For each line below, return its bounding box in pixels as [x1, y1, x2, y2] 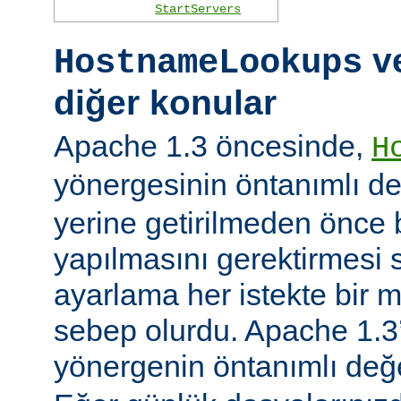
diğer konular [54, 82, 277, 122]
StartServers [155, 2, 242, 17]
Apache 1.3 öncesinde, [54, 129, 371, 164]
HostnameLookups [54, 42, 363, 83]
